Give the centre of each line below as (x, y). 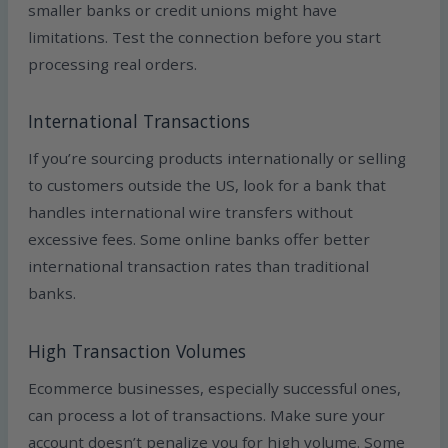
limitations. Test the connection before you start (205, 36)
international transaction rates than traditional (199, 266)
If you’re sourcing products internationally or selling (217, 158)
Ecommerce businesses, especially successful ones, (215, 388)
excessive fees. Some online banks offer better (199, 239)
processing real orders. (113, 63)
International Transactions (139, 121)
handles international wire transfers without (191, 212)
